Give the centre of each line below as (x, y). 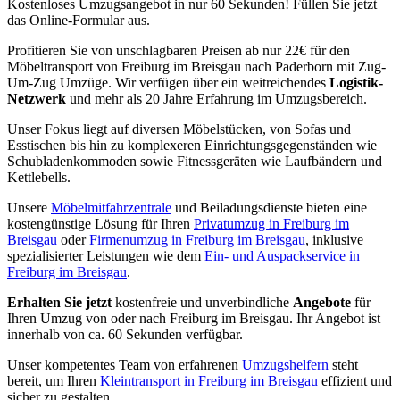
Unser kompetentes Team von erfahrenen (125, 364)
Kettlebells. (39, 177)
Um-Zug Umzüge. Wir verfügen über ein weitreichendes (167, 82)
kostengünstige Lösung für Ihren (100, 223)
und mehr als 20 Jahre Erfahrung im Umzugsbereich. (218, 98)
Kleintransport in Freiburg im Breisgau (209, 380)
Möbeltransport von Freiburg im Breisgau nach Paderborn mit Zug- (196, 66)
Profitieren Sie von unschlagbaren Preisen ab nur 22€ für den (179, 50)
